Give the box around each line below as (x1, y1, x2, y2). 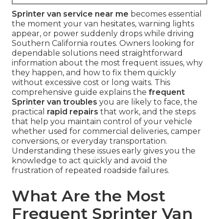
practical (12, 107, 47, 117)
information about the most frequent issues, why (12, 58, 203, 68)
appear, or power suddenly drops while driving (12, 29, 194, 39)
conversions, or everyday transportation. (12, 136, 167, 146)
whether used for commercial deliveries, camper (12, 127, 201, 136)
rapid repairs (47, 107, 98, 117)
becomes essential (129, 9, 202, 19)
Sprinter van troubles (12, 97, 97, 107)
